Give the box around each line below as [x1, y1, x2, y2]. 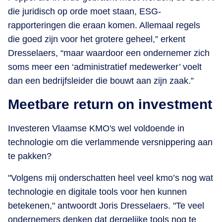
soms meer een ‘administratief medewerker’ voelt [8, 61, 202, 72]
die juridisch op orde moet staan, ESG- [8, 6, 161, 16]
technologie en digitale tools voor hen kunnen [8, 186, 187, 197]
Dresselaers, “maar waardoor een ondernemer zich [8, 48, 210, 58]
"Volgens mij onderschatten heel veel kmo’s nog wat [8, 172, 213, 183]
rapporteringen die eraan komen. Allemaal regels [8, 20, 200, 30]
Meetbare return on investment [8, 96, 212, 112]
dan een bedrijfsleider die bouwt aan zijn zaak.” [8, 75, 194, 86]
